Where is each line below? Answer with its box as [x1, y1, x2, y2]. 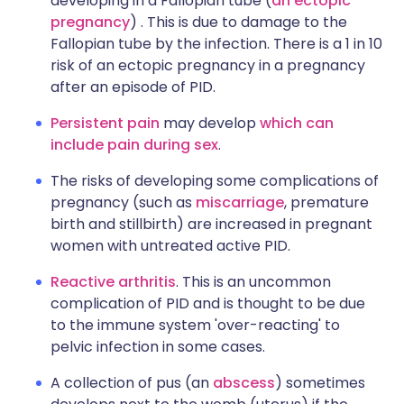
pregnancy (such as [50, 192, 196, 213]
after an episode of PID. [50, 77, 216, 97]
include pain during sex [50, 134, 218, 155]
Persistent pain [50, 113, 160, 133]
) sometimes [275, 372, 365, 393]
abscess [213, 372, 275, 393]
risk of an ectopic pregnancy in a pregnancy [50, 55, 365, 76]
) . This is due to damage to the [130, 12, 347, 32]
